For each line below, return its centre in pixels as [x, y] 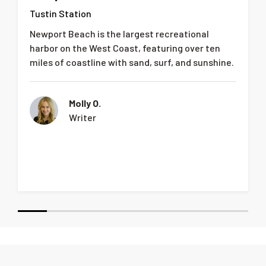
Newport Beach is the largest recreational [119, 33]
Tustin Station [61, 13]
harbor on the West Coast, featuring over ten [125, 47]
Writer [83, 117]
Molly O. [85, 103]
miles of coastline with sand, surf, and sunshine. [132, 62]
